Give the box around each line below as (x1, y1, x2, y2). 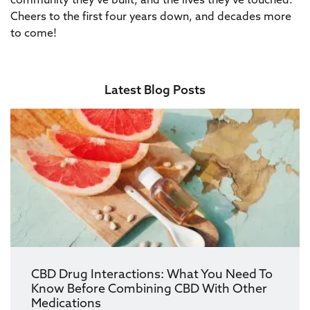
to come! (10, 28, 57, 39)
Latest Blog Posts (104, 84, 206, 98)
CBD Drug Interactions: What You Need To (31, 268, 273, 282)
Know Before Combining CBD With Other (31, 283, 267, 296)
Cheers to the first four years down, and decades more (10, 12, 291, 23)
